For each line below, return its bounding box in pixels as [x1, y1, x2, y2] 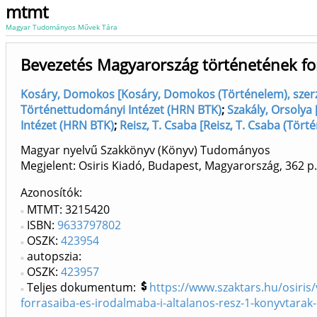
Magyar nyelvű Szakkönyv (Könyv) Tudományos [21, 142, 270, 158]
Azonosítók [21, 185, 79, 201]
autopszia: [27, 248, 81, 265]
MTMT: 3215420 [27, 202, 110, 218]
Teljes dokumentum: [27, 279, 139, 296]
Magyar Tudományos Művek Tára [6, 22, 117, 32]
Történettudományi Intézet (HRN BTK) [21, 102, 221, 117]
